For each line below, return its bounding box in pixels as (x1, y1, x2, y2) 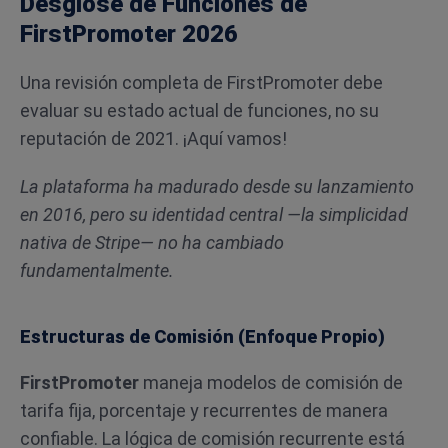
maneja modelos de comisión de (139, 372, 403, 393)
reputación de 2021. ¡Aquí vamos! (20, 128, 287, 149)
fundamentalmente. (20, 260, 174, 281)
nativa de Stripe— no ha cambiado (20, 232, 284, 253)
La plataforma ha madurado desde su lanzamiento (20, 176, 414, 197)
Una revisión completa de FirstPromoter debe (20, 72, 383, 93)
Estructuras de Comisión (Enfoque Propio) (20, 326, 385, 347)
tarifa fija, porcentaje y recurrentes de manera (20, 400, 388, 421)
